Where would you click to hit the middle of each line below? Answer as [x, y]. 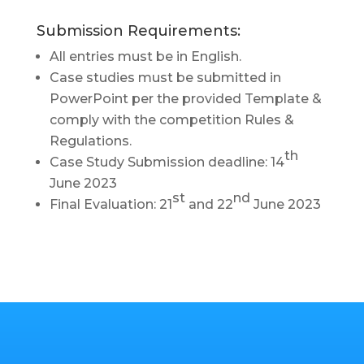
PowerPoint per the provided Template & [185, 99]
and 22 [209, 205]
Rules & [269, 120]
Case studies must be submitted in [165, 78]
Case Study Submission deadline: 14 [167, 162]
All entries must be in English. [145, 57]
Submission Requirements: [138, 31]
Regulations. [90, 141]
